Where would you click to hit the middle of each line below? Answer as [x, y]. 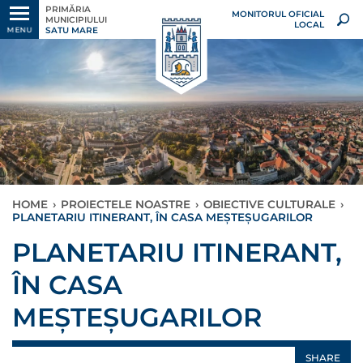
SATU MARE [72, 30]
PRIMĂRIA [68, 9]
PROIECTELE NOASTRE [126, 204]
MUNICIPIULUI [76, 19]
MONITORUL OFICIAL [278, 14]
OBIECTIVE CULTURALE [269, 204]
